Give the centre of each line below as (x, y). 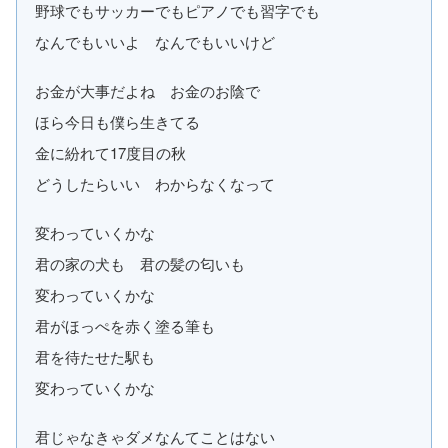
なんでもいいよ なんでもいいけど (155, 42)
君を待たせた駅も (95, 357)
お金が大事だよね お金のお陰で (147, 91)
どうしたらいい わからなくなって (155, 184)
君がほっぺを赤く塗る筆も (125, 326)
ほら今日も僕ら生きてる (117, 122)
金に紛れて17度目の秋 (110, 153)
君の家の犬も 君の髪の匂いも (140, 264)
